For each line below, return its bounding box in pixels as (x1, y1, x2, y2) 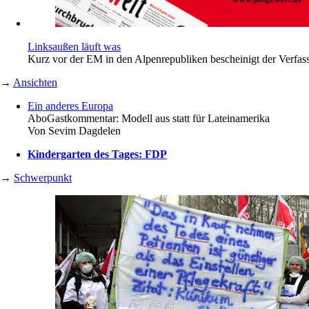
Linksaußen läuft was (28, 40, 121, 52)
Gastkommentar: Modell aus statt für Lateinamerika (47, 112, 270, 124)
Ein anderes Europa (28, 99, 113, 112)
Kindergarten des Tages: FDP (28, 148, 167, 160)
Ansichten (13, 76, 57, 88)
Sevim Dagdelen (48, 124, 121, 137)
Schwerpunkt (14, 171, 72, 183)
